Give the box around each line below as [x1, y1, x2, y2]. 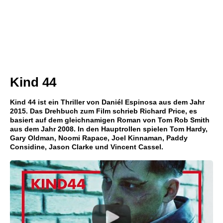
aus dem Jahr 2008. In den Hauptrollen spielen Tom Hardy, [10, 125, 208, 133]
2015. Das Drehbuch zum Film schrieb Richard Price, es [10, 107, 197, 115]
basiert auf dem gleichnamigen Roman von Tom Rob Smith [10, 116, 210, 124]
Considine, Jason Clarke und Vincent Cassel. [10, 143, 163, 151]
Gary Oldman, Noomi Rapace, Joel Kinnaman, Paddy [10, 134, 188, 142]
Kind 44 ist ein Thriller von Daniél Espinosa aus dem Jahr [10, 98, 205, 106]
